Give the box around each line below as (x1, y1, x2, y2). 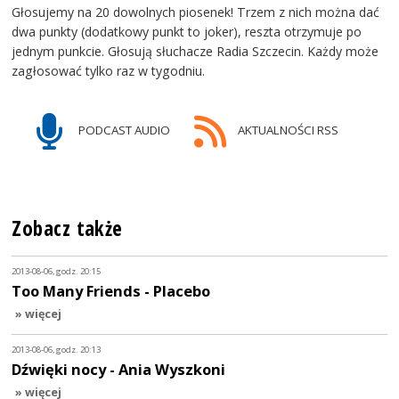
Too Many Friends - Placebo (12, 281, 211, 302)
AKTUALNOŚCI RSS (234, 121, 338, 138)
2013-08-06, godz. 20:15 (12, 265, 102, 278)
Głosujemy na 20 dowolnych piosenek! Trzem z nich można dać (12, 3, 380, 20)
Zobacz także (12, 214, 123, 242)
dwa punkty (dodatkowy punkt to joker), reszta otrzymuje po (12, 22, 362, 40)
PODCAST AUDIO (76, 121, 171, 138)
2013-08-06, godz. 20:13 (12, 344, 102, 356)
